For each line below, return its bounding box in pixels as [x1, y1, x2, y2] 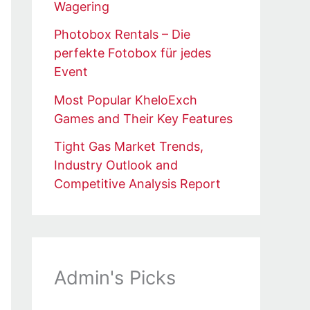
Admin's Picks [54, 266, 176, 290]
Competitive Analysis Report [54, 176, 221, 192]
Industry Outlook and [54, 158, 178, 173]
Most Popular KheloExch [54, 92, 197, 107]
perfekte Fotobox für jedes [54, 46, 211, 61]
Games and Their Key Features [54, 111, 232, 126]
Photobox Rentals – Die [54, 27, 190, 42]
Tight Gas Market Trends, [54, 139, 203, 154]
